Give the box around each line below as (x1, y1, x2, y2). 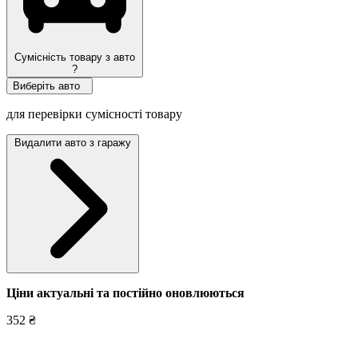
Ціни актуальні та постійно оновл (6, 285, 200, 300)
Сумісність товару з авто (14, 50, 135, 63)
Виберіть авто (13, 79, 83, 92)
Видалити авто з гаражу (14, 136, 131, 149)
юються (200, 285, 245, 300)
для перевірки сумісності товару (6, 106, 182, 121)
